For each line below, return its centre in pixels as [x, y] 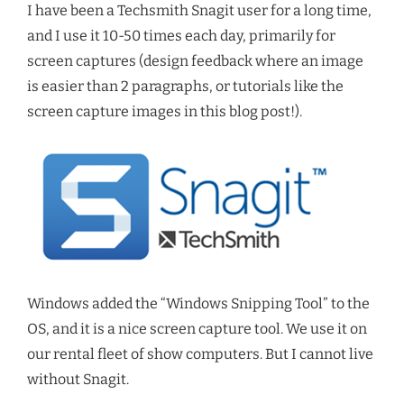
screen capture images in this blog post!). [165, 111]
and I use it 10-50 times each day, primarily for [181, 35]
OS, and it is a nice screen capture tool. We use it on [197, 328]
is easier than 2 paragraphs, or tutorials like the [185, 86]
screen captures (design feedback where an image [195, 60]
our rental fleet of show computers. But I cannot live [200, 353]
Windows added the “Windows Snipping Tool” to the [198, 303]
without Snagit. [78, 379]
